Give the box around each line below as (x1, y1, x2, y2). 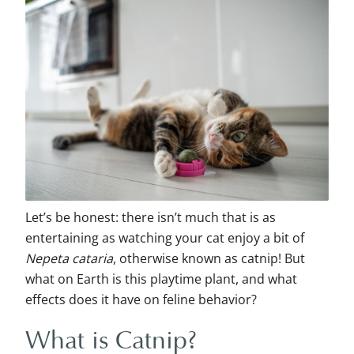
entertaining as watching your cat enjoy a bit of (25, 229, 304, 247)
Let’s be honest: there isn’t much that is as (25, 209, 276, 227)
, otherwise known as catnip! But (113, 250, 305, 268)
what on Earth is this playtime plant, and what (25, 270, 297, 288)
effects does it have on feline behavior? (25, 291, 257, 309)
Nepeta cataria (25, 250, 113, 268)
